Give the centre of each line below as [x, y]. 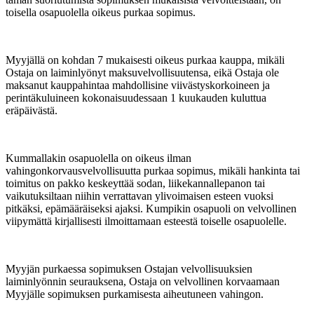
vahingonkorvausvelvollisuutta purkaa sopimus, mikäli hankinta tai [153, 171]
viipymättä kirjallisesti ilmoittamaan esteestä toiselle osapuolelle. [146, 221]
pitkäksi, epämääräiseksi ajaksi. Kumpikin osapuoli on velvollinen [151, 209]
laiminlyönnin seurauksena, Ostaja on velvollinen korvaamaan [143, 282]
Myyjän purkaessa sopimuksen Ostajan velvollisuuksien [129, 269]
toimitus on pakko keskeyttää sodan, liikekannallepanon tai [135, 184]
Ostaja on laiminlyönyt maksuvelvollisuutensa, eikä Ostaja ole [142, 73]
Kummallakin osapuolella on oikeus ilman [98, 158]
